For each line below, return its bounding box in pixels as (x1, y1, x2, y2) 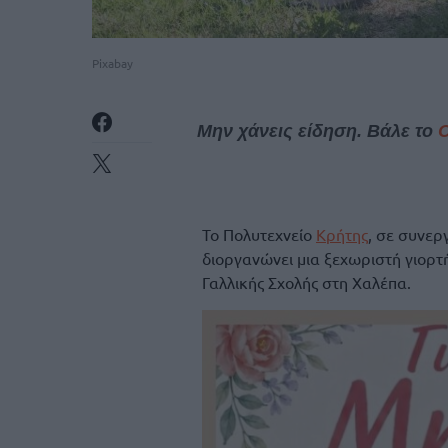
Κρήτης (316, 224, 368, 244)
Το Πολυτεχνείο (202, 224, 316, 244)
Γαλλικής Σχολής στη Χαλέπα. (202, 272, 411, 292)
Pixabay (92, 55, 133, 71)
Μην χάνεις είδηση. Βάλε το (196, 120, 438, 141)
